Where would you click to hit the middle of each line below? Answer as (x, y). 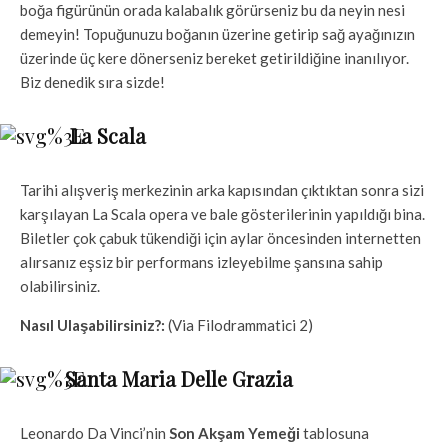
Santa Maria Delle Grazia (179, 379)
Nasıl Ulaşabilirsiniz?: (94, 325)
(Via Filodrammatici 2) (240, 325)
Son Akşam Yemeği (234, 433)
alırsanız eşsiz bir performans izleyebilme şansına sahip (201, 262)
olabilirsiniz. (60, 286)
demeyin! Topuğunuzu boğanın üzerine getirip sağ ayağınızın (217, 34)
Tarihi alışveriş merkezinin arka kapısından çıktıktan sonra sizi (222, 190)
